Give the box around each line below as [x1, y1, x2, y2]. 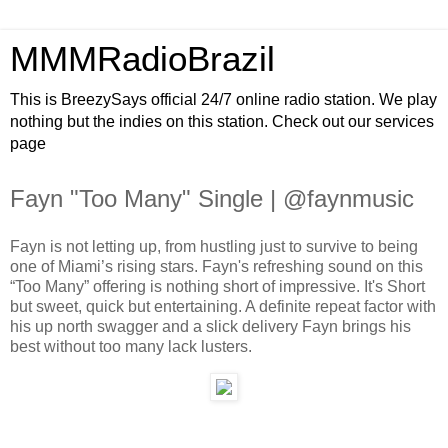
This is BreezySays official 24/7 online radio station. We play [10, 91, 437, 108]
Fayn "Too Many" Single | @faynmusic [10, 185, 414, 212]
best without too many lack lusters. [10, 337, 252, 355]
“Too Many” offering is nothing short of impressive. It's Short [10, 277, 425, 295]
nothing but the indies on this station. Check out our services [10, 113, 434, 130]
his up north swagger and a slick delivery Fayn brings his [10, 317, 411, 335]
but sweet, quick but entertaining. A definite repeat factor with [10, 297, 436, 315]
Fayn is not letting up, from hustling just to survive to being [10, 237, 418, 255]
